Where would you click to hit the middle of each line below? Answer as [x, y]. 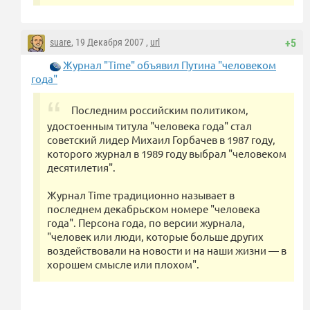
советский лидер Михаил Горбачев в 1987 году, [161, 140]
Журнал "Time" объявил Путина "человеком [170, 65]
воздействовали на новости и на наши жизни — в [167, 250]
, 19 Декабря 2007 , [111, 43]
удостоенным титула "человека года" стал [149, 126]
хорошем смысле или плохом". [123, 264]
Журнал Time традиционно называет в [141, 195]
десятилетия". [81, 167]
